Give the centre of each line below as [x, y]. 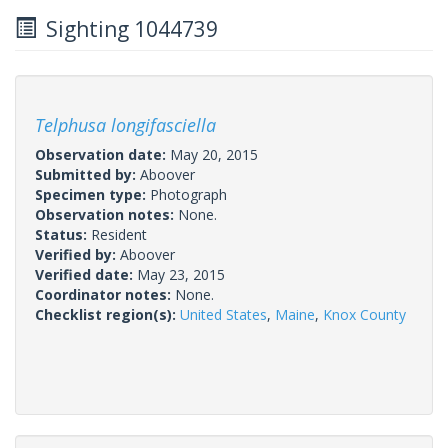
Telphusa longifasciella [125, 124]
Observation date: [102, 154]
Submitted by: [87, 174]
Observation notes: [106, 214]
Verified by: [77, 254]
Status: [63, 234]
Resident [119, 234]
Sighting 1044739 [127, 28]
